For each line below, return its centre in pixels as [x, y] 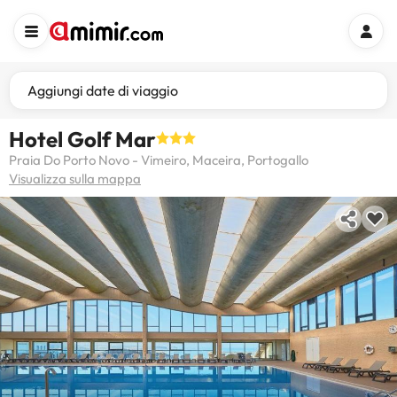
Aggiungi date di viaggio [103, 90]
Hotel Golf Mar [82, 139]
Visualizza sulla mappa [75, 179]
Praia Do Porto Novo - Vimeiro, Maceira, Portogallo [159, 160]
